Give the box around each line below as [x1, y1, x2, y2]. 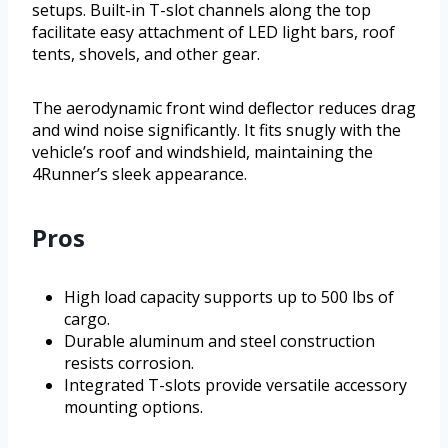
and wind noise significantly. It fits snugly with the [32, 118, 401, 141]
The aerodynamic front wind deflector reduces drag [32, 96, 416, 119]
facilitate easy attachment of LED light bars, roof [32, 20, 395, 43]
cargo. [64, 307, 110, 330]
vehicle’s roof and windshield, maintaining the [32, 140, 373, 163]
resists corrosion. [64, 351, 194, 374]
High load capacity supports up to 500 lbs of [64, 285, 394, 308]
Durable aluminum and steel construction [64, 329, 375, 352]
